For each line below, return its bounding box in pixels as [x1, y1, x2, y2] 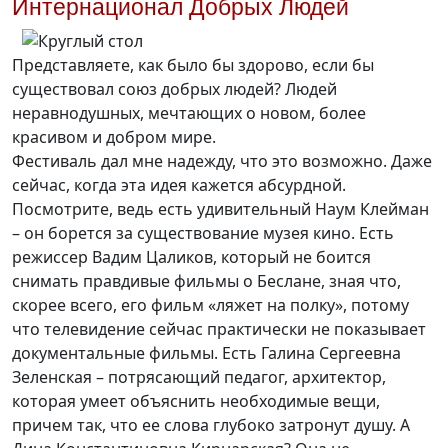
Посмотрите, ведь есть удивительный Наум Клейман [12, 198, 429, 221]
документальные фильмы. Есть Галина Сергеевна [12, 342, 401, 365]
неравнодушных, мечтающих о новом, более [12, 102, 366, 125]
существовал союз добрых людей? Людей [12, 78, 337, 101]
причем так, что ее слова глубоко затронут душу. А [12, 414, 410, 437]
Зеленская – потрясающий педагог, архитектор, [12, 366, 386, 389]
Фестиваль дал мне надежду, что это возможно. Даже [12, 150, 432, 173]
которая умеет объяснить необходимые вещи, [12, 390, 380, 413]
